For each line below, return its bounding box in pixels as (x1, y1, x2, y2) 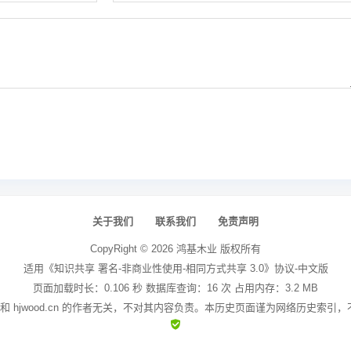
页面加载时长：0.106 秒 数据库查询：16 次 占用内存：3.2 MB (33, 281, 318, 294)
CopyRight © (90, 242, 151, 255)
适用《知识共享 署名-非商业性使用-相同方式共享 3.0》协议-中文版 (23, 262, 328, 274)
